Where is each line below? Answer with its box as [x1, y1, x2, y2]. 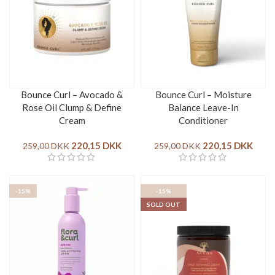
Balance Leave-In [168, 101, 239, 113]
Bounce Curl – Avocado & [21, 88, 123, 100]
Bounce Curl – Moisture [155, 88, 252, 100]
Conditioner [179, 114, 228, 126]
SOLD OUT [147, 200, 180, 208]
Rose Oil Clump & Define [22, 101, 122, 113]
